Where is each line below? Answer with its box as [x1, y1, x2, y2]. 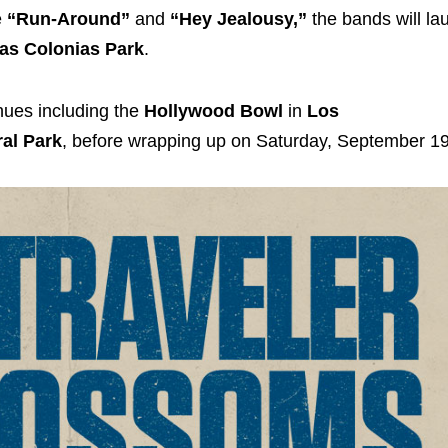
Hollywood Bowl [144, 100, 283, 121]
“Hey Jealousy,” [170, 9, 307, 30]
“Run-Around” [7, 9, 130, 30]
